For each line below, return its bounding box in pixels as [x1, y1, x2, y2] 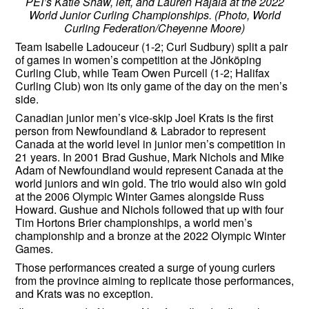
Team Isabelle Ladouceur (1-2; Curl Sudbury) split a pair [15, 39, 288, 55]
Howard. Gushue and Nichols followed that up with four [15, 201, 283, 218]
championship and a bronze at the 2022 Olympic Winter [15, 228, 286, 244]
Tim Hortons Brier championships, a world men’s [15, 215, 252, 231]
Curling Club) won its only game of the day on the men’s [15, 78, 288, 94]
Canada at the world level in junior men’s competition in [15, 136, 286, 152]
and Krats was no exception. [15, 286, 156, 302]
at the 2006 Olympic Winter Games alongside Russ [15, 188, 264, 205]
